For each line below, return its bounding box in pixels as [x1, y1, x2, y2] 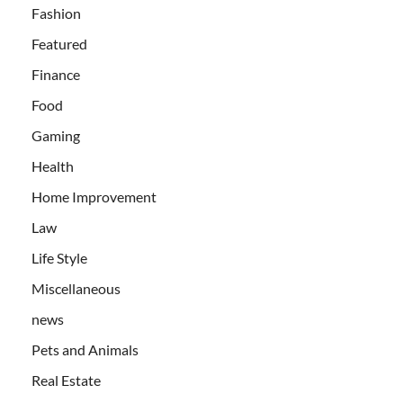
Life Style [31, 248, 87, 266]
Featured [31, 34, 87, 52]
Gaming [31, 126, 80, 144]
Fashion [31, 4, 81, 22]
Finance [31, 65, 80, 83]
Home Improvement [31, 187, 157, 205]
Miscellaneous [31, 279, 121, 297]
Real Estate [31, 371, 101, 389]
